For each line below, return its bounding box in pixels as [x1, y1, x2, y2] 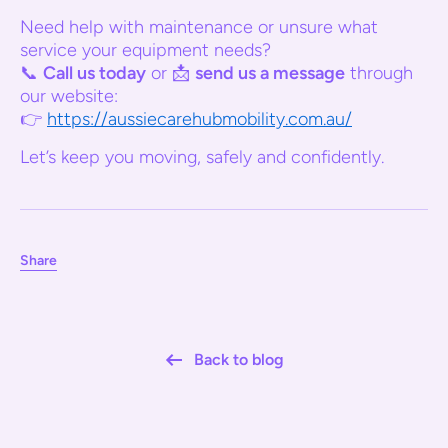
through [345, 62, 413, 84]
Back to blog [194, 350, 284, 369]
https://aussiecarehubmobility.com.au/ [47, 108, 352, 130]
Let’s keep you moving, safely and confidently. [20, 146, 384, 168]
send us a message [195, 62, 345, 84]
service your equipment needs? [20, 39, 271, 61]
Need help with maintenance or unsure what [20, 16, 378, 38]
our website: [20, 85, 118, 107]
